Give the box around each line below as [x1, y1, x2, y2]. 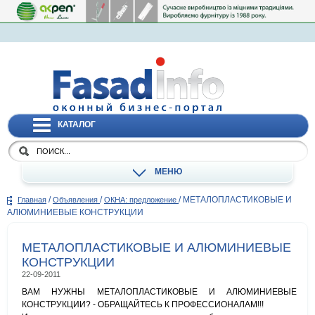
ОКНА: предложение [104, 195, 179, 205]
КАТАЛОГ [58, 120, 96, 129]
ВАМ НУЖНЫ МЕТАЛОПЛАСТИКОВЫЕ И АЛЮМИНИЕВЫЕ [22, 287, 297, 297]
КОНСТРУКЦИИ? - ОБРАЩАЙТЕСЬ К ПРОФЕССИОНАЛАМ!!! [22, 300, 264, 310]
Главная [18, 195, 46, 205]
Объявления [53, 195, 100, 205]
